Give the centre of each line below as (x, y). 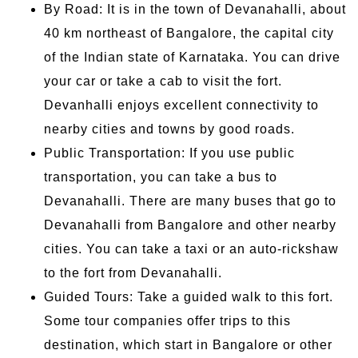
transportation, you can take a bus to (161, 177)
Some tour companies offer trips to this (167, 320)
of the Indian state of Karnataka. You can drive (192, 57)
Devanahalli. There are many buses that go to (190, 201)
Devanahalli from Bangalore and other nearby (190, 225)
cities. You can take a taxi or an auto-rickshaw (191, 249)
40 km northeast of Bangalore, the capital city (189, 33)
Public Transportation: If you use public (169, 153)
